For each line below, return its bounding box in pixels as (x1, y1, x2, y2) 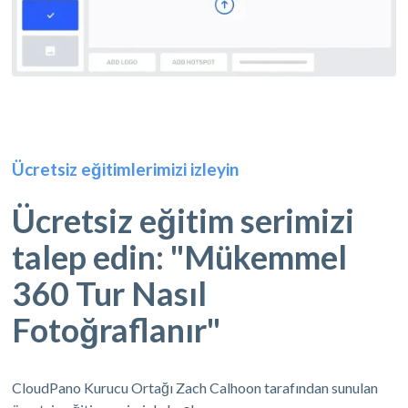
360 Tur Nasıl (12, 272, 208, 313)
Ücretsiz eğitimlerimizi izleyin (12, 158, 240, 179)
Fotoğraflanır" (12, 309, 221, 350)
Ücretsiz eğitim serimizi (12, 199, 355, 240)
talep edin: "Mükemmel (12, 236, 348, 277)
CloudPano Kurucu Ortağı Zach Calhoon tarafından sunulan (12, 378, 379, 396)
